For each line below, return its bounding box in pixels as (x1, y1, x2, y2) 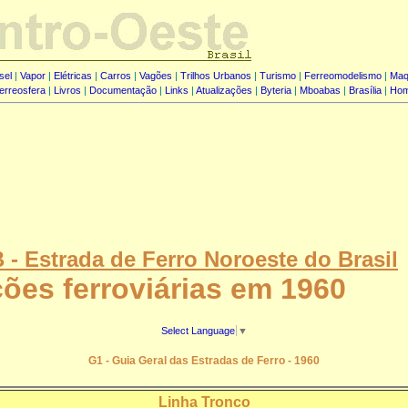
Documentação (88, 85, 157, 96)
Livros (53, 85, 81, 96)
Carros (100, 70, 131, 81)
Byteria (260, 85, 291, 96)
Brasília (348, 85, 382, 96)
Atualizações (195, 85, 252, 96)
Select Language (161, 325, 235, 337)
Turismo (260, 70, 296, 81)
